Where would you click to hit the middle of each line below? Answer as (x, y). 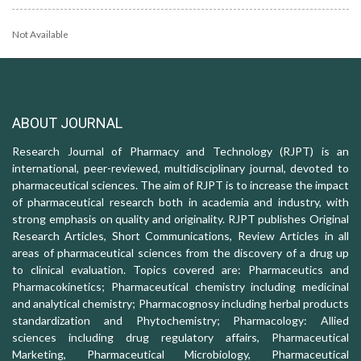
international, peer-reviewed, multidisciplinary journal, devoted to (180, 168)
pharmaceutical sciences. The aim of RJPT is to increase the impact (180, 185)
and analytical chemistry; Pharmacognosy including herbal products (180, 304)
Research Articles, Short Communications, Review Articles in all (180, 236)
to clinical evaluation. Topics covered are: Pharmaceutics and (180, 270)
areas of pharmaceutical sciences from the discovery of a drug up (180, 253)
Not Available (40, 34)
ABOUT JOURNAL (67, 123)
